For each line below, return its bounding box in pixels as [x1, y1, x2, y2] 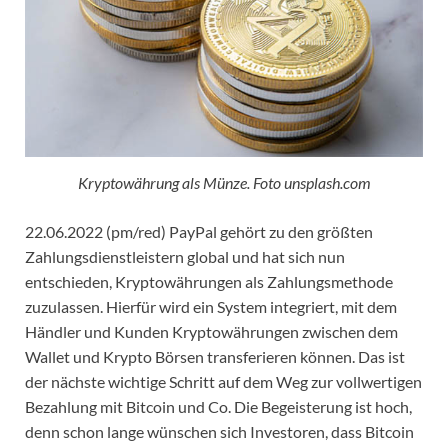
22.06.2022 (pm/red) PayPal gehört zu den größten [25, 221, 373, 241]
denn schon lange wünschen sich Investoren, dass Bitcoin [25, 421, 414, 441]
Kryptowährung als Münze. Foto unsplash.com [77, 172, 371, 192]
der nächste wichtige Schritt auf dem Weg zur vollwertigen [25, 371, 422, 391]
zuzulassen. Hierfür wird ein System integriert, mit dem [25, 296, 397, 316]
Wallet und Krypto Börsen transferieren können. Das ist [25, 346, 405, 366]
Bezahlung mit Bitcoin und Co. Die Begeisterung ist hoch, [25, 396, 412, 416]
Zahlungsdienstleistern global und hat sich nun [25, 246, 345, 266]
